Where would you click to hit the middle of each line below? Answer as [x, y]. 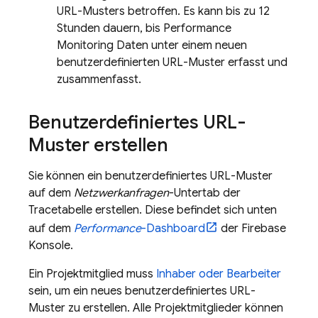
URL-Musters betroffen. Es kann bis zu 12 [163, 11]
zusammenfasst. [99, 79]
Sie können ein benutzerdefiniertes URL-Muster [150, 176]
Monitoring [85, 45]
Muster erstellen [98, 145]
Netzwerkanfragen [121, 193]
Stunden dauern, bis [110, 28]
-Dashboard [173, 229]
